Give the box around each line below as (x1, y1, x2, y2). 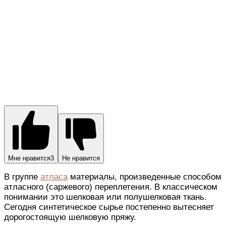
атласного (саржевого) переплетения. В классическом (4, 182, 217, 192)
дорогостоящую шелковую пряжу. (4, 212, 136, 222)
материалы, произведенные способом (68, 172, 221, 182)
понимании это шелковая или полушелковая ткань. (4, 192, 207, 202)
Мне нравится (8, 154, 50, 162)
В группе (4, 172, 40, 182)
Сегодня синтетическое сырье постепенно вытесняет (4, 202, 214, 212)
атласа (40, 172, 68, 182)
